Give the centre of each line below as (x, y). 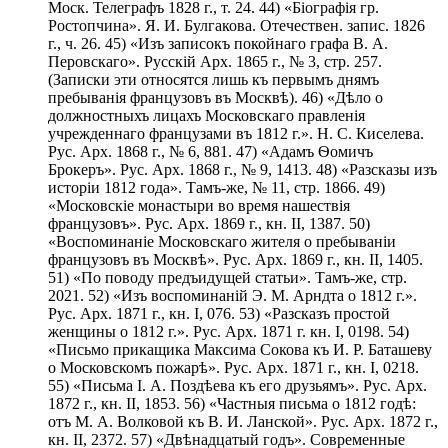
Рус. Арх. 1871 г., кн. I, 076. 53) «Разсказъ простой (219, 314)
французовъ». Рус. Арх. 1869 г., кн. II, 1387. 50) (209, 224)
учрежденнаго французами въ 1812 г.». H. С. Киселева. (236, 134)
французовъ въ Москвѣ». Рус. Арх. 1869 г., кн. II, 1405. (235, 260)
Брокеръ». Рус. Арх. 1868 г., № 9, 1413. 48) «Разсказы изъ (242, 170)
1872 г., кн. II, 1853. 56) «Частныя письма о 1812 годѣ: (232, 404)
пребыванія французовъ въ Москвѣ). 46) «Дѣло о (215, 98)
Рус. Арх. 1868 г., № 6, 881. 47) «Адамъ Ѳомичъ (210, 152)
